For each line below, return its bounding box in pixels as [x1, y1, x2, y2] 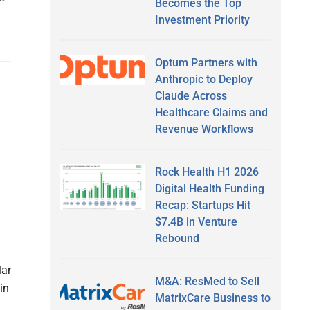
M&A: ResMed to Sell [154, 274, 259, 288]
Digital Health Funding [154, 181, 264, 195]
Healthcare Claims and [154, 105, 268, 119]
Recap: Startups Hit [154, 198, 250, 212]
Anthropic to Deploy [154, 72, 253, 86]
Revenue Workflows [154, 122, 253, 136]
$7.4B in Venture [154, 215, 237, 228]
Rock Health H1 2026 [154, 165, 259, 179]
